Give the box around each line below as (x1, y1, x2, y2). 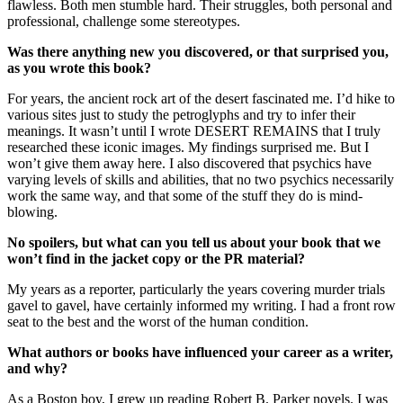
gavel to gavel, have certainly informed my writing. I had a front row (7, 297, 396, 313)
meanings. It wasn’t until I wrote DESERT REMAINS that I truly (7, 122, 381, 139)
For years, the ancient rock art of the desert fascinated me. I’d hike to (7, 90, 395, 106)
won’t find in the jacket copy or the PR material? (7, 250, 309, 266)
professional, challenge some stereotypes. (7, 13, 240, 29)
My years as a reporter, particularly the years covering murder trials (7, 281, 385, 297)
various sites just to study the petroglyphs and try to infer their (7, 106, 355, 122)
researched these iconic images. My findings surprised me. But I (7, 139, 369, 155)
